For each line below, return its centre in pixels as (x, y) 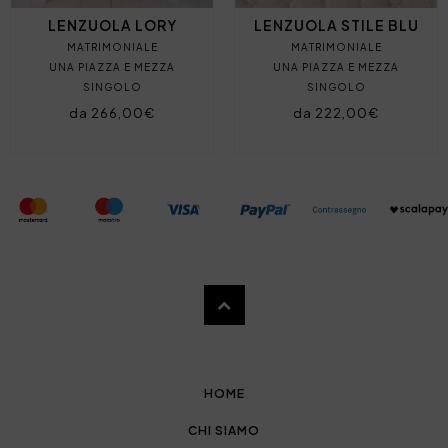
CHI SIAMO (224, 430)
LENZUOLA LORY (112, 24)
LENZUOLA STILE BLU (336, 24)
